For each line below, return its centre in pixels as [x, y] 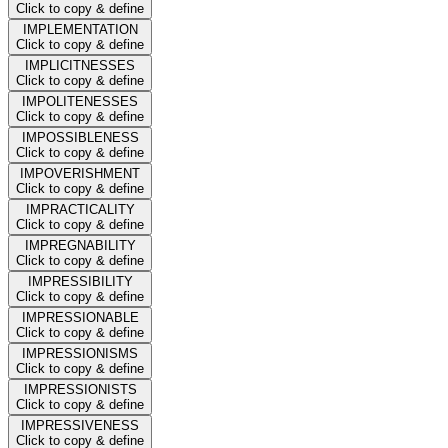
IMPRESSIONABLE [80, 317]
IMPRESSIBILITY [80, 281]
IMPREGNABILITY [80, 245]
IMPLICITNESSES [80, 65]
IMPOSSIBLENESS [80, 137]
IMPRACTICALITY [80, 209]
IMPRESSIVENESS [80, 425]
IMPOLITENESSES [80, 101]
